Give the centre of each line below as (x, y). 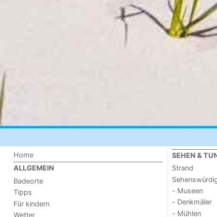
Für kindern (32, 203)
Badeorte (29, 181)
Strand (182, 168)
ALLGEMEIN (34, 168)
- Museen (187, 191)
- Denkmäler (192, 202)
